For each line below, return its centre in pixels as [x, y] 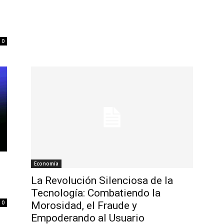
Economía [46, 164]
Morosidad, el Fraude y [84, 206]
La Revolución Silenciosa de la [102, 181]
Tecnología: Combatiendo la [96, 193]
